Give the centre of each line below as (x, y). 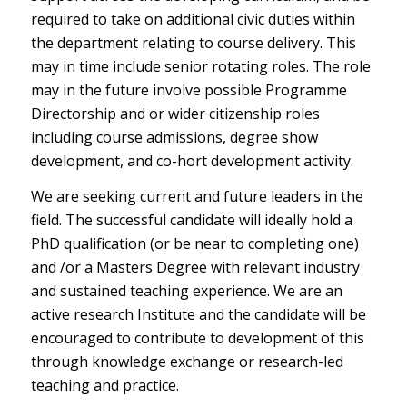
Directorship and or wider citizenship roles (175, 113)
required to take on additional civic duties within (193, 19)
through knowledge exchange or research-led (187, 362)
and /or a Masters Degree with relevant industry (195, 268)
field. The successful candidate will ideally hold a (191, 220)
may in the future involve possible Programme (189, 89)
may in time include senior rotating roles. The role (200, 66)
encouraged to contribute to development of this (197, 338)
